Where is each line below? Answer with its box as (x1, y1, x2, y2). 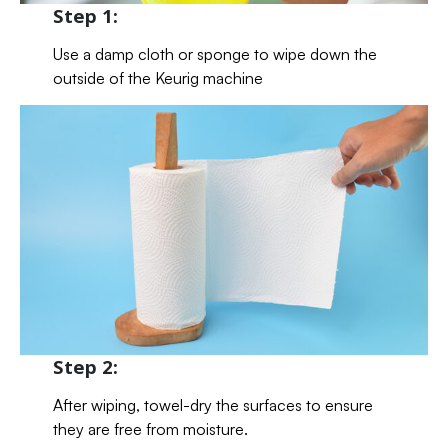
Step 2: (52, 354, 118, 380)
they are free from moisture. (52, 419, 248, 440)
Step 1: (52, 3, 118, 29)
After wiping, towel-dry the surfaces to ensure (52, 395, 373, 416)
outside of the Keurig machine (52, 68, 263, 89)
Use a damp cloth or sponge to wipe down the (52, 44, 377, 65)
